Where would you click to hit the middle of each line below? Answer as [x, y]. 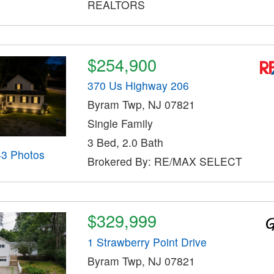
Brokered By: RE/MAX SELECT [165, 161]
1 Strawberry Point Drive [147, 242]
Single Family [120, 124]
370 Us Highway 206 [138, 86]
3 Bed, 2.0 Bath [125, 143]
